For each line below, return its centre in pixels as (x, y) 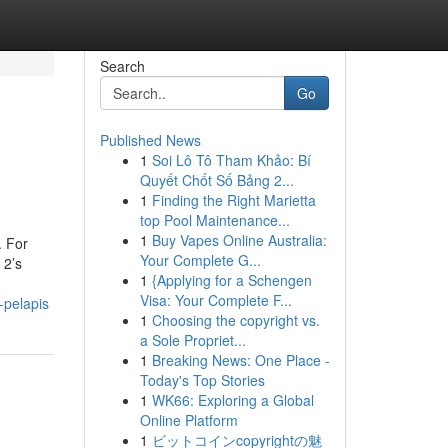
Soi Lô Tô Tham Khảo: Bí (231, 160)
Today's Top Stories (202, 380)
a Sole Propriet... (192, 340)
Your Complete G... (200, 260)
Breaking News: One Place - (240, 360)
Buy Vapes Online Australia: (239, 240)
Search (122, 66)
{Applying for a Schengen (231, 280)
